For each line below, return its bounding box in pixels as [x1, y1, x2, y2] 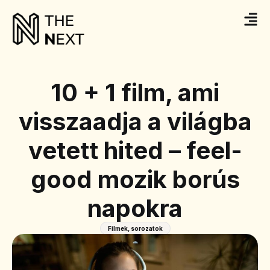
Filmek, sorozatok [107, 225, 163, 233]
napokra [87, 193, 183, 224]
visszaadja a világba [18, 107, 252, 137]
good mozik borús [30, 165, 240, 195]
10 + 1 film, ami [51, 78, 219, 108]
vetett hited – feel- [28, 136, 242, 166]
